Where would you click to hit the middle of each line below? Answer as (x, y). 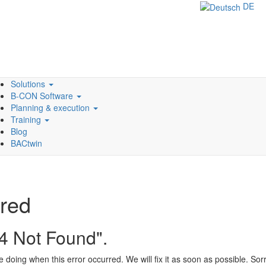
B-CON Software (43, 96)
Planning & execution (51, 107)
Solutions (29, 84)
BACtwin (26, 143)
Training (27, 119)
